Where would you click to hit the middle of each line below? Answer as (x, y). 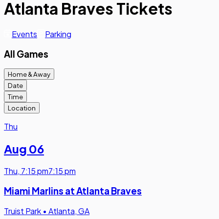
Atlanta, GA (69, 211)
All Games (26, 54)
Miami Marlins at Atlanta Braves (73, 191)
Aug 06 (24, 149)
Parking (58, 34)
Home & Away (29, 74)
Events (24, 34)
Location (22, 108)
